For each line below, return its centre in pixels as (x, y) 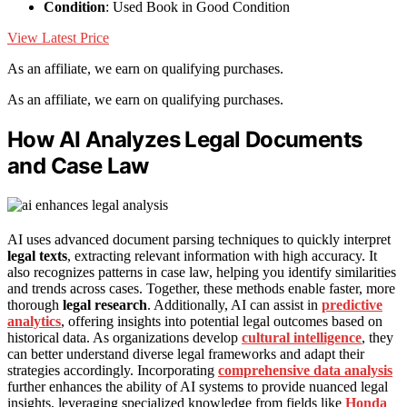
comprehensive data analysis (305, 371)
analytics (34, 322)
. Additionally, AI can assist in (234, 305)
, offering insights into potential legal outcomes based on (222, 322)
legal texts (37, 256)
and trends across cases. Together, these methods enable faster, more (201, 289)
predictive (352, 305)
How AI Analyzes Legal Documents (185, 140)
